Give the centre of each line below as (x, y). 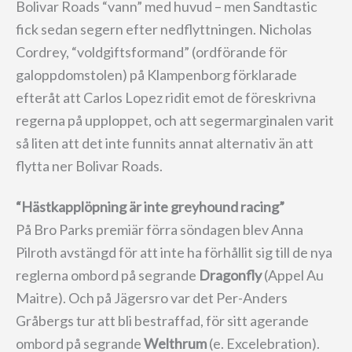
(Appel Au (294, 275)
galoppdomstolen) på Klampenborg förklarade (156, 75)
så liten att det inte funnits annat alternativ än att (165, 143)
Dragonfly (231, 275)
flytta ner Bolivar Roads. (89, 166)
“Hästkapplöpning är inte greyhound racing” (150, 206)
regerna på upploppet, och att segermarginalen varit (175, 121)
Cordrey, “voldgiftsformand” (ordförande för (152, 52)
